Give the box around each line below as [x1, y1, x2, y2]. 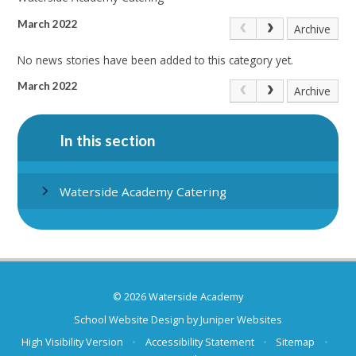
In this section [60, 131, 157, 150]
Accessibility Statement [145, 335, 254, 350]
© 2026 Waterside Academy [113, 289, 243, 304]
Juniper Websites [200, 311, 282, 327]
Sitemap [276, 335, 315, 350]
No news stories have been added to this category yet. [17, 52, 294, 68]
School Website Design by [74, 311, 200, 327]
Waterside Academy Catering [60, 183, 227, 199]
